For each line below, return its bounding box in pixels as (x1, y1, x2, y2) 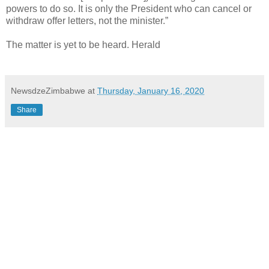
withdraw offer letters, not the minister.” (6, 15, 168, 26)
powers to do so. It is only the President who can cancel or (6, 3, 252, 14)
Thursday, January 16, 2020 (97, 85, 204, 95)
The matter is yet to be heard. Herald (6, 39, 160, 50)
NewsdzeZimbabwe (11, 85, 85, 95)
